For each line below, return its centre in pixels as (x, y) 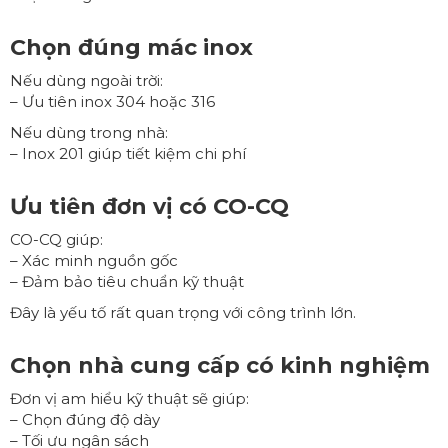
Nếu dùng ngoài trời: (86, 80)
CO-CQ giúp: (56, 239)
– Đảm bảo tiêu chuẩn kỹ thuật (127, 281)
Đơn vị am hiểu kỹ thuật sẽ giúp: (129, 398)
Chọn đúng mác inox (131, 47)
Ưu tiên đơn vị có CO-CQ (149, 206)
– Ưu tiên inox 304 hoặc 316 (112, 101)
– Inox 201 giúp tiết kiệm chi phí (128, 153)
